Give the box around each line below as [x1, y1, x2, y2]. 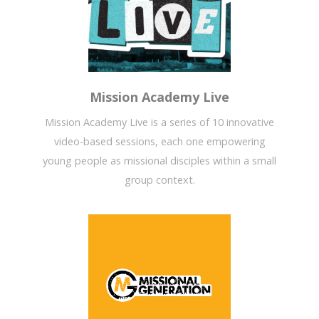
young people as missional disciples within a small [43, 154, 276, 168]
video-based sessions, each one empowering [53, 135, 266, 149]
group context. [124, 173, 195, 187]
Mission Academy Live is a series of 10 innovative [45, 115, 274, 130]
